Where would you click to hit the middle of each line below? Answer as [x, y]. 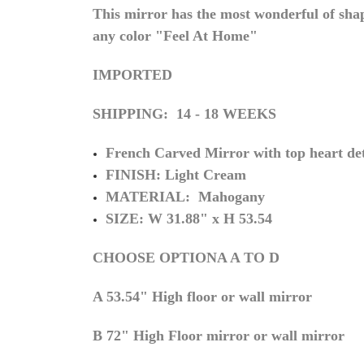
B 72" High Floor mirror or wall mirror [219, 336]
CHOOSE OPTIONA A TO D [186, 258]
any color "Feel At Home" [175, 36]
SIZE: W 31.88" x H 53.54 [189, 219]
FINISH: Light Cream [176, 175]
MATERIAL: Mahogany [186, 197]
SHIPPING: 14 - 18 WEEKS [184, 114]
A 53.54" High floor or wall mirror [202, 297]
